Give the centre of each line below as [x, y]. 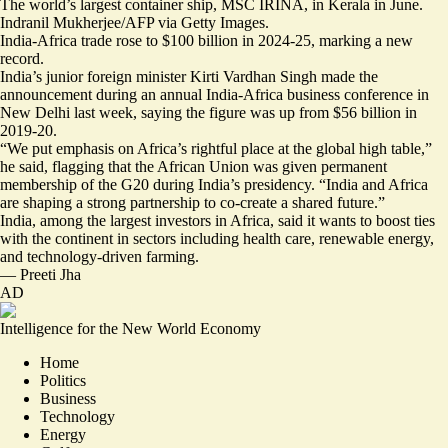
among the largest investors [125, 220]
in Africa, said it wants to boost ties [323, 220]
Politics [63, 380]
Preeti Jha [50, 274]
